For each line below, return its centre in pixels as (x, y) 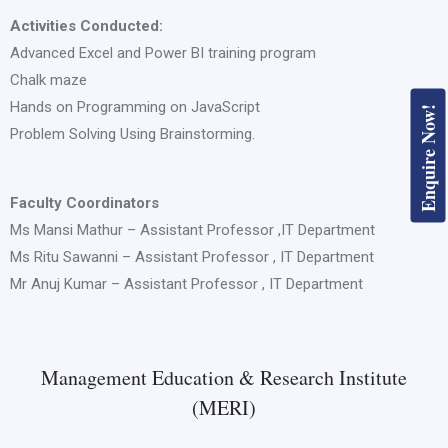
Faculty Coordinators (84, 203)
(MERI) (224, 408)
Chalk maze (48, 80)
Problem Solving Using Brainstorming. (132, 134)
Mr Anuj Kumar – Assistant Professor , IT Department (186, 284)
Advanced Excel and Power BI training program (163, 53)
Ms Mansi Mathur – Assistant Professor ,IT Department (192, 230)
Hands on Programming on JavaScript (135, 107)
